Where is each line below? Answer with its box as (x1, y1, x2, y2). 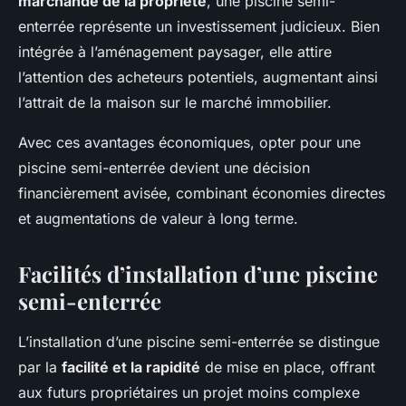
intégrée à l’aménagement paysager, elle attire (18, 43, 332, 62)
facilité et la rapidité (62, 358, 200, 377)
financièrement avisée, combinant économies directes (18, 184, 385, 203)
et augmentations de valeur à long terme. (18, 209, 298, 228)
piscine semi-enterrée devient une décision (18, 159, 310, 178)
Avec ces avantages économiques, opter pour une (18, 133, 361, 152)
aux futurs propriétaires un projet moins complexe (18, 383, 360, 402)
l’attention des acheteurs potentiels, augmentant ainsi (18, 68, 378, 87)
